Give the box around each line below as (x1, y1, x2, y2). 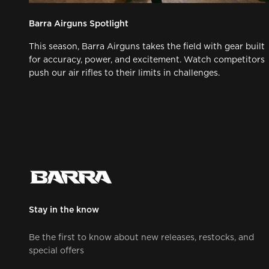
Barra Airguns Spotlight (29, 19, 128, 28)
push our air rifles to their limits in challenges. (29, 68, 220, 77)
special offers (29, 246, 84, 255)
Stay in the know (29, 205, 99, 214)
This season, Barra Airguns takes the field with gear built (29, 42, 265, 51)
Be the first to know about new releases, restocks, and (29, 233, 254, 242)
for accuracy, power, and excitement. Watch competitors (29, 55, 265, 64)
